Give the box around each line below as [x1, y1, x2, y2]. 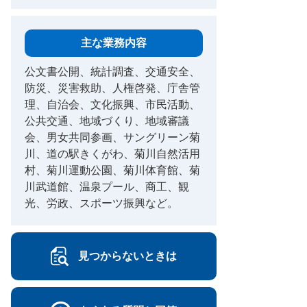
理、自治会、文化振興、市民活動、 [25, 99, 200, 111]
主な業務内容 [81, 37, 147, 49]
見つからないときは [78, 250, 177, 262]
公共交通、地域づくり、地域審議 [25, 115, 189, 127]
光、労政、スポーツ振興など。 [25, 197, 178, 210]
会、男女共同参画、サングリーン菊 [25, 132, 200, 144]
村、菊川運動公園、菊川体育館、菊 [25, 164, 200, 177]
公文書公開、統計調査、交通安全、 [25, 66, 200, 78]
